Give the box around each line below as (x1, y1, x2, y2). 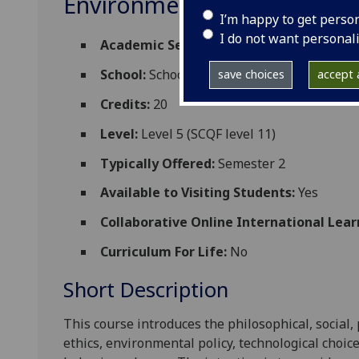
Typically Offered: (100, 154, 216, 172)
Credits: (100, 95, 151, 113)
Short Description (63, 276, 228, 305)
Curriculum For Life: (100, 242, 228, 260)
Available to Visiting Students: (100, 184, 296, 202)
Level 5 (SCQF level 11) (138, 124, 276, 143)
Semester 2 (215, 154, 286, 172)
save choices (217, 67, 284, 83)
